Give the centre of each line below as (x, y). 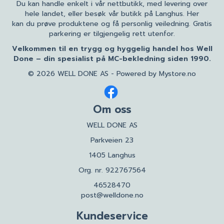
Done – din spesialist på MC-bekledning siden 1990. (112, 59)
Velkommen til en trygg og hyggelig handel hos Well (112, 49)
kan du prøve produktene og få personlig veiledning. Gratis (112, 24)
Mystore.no (177, 74)
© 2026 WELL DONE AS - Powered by (93, 74)
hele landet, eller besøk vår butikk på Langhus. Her (112, 14)
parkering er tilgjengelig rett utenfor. (112, 34)
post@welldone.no (112, 195)
